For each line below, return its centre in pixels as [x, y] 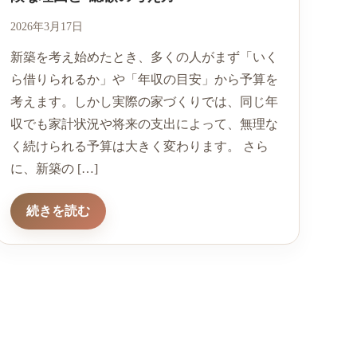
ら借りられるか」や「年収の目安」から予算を [144, 80]
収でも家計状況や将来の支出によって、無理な [144, 124]
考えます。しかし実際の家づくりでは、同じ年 [144, 102]
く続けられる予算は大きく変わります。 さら [139, 147]
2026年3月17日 [46, 27]
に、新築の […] [54, 169]
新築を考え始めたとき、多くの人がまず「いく [144, 57]
